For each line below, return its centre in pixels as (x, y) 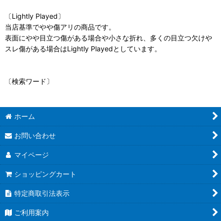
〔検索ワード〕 (29, 81)
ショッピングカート (46, 174)
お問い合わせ (35, 135)
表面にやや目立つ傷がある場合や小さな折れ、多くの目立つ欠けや (109, 37)
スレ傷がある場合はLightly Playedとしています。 (83, 48)
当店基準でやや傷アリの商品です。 (60, 27)
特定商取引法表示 (42, 193)
